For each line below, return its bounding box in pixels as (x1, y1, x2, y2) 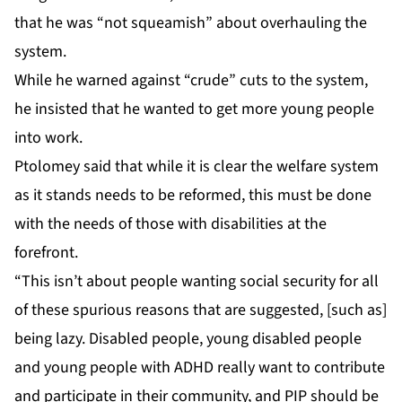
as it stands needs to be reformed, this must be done (14, 184, 371, 207)
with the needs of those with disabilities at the (14, 213, 327, 236)
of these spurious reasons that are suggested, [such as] (14, 299, 387, 322)
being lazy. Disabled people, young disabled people (14, 328, 362, 351)
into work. (14, 127, 83, 150)
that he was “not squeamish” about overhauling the (14, 12, 367, 35)
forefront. (14, 241, 78, 265)
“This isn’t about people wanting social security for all (14, 270, 379, 293)
